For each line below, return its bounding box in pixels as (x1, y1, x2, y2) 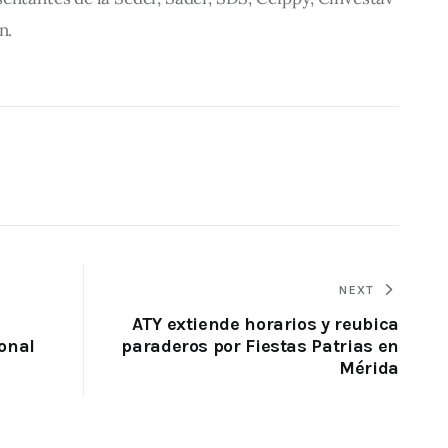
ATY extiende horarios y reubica (131, 312, 399, 335)
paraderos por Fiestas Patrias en (121, 334, 399, 357)
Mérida (338, 356, 399, 379)
